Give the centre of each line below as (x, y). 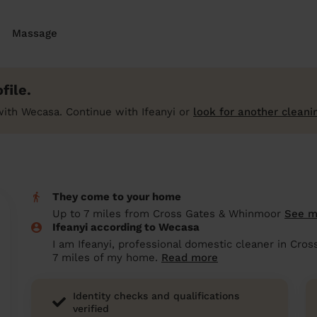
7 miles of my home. (107, 258)
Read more (190, 258)
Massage (35, 33)
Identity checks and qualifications (156, 296)
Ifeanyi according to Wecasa (126, 227)
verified (91, 309)
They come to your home (117, 197)
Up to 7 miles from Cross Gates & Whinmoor (168, 214)
